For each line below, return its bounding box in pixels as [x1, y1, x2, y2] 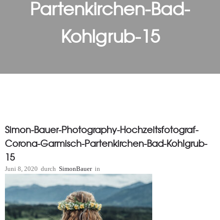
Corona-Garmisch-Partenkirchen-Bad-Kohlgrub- [5, 137, 207, 150]
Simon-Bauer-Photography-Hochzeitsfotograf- [5, 123, 198, 136]
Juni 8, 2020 [5, 165, 38, 172]
